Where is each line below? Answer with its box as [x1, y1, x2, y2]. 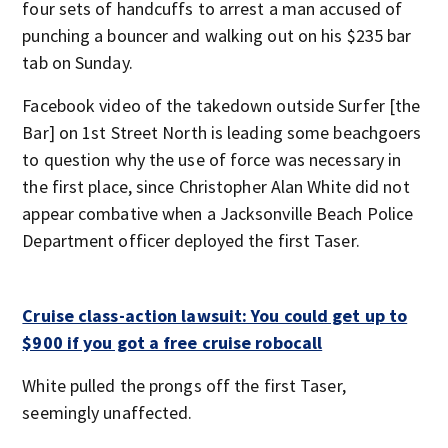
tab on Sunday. [22, 51, 133, 74]
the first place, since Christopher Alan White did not [22, 175, 410, 198]
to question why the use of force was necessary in [22, 148, 402, 171]
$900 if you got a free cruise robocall [22, 331, 323, 354]
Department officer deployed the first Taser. [22, 229, 360, 252]
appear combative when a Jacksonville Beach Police [22, 202, 414, 225]
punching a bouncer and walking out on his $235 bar [22, 24, 412, 47]
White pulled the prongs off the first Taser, [22, 374, 346, 397]
